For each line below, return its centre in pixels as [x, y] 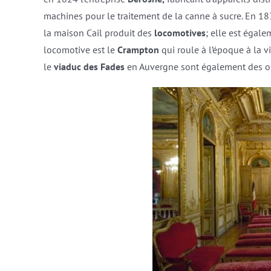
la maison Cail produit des [99, 32]
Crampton [138, 49]
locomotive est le [80, 49]
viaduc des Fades [89, 66]
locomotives [180, 32]
